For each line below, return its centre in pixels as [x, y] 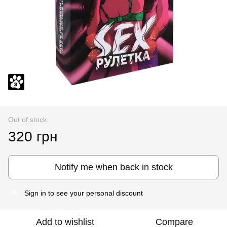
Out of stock [27, 120]
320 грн [33, 137]
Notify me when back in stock [113, 167]
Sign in [35, 193]
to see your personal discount [94, 193]
